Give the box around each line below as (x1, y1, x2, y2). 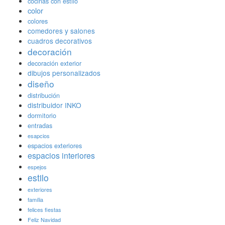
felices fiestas (28, 205, 61, 214)
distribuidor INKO (28, 100, 81, 110)
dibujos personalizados (28, 68, 100, 78)
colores (28, 17, 48, 26)
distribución (28, 91, 60, 100)
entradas (28, 121, 52, 131)
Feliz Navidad (28, 215, 61, 224)
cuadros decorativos (28, 36, 92, 46)
